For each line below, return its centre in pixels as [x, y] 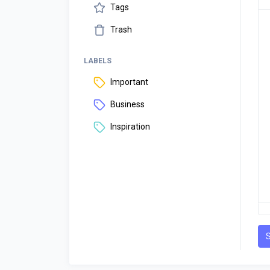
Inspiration [130, 127]
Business [127, 104]
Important [129, 82]
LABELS [98, 61]
